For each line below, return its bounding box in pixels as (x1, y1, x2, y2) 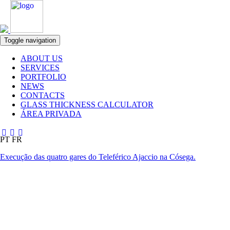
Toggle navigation (4, 36, 56, 44)
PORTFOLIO (21, 72, 66, 81)
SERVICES (21, 63, 60, 72)
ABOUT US (21, 54, 63, 63)
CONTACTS (21, 91, 65, 100)
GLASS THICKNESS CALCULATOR (21, 100, 154, 109)
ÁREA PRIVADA (21, 109, 82, 118)
